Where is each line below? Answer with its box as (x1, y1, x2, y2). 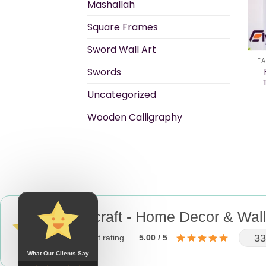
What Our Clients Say (27, 250, 89, 256)
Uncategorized (87, 88, 156, 102)
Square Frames (87, 20, 158, 34)
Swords (87, 65, 121, 80)
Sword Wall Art (87, 43, 156, 57)
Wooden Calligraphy (87, 110, 182, 125)
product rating (72, 233, 124, 243)
